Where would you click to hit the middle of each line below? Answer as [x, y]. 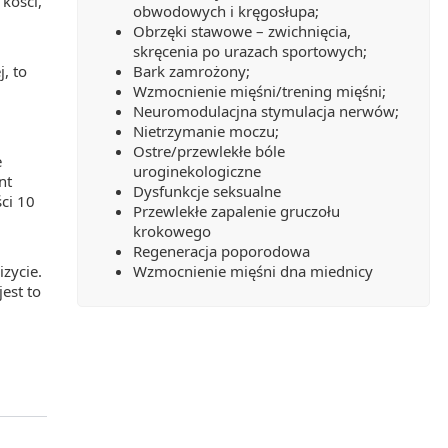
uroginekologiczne [197, 171]
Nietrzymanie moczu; [206, 131]
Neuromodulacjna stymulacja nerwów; [266, 111]
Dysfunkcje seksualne [207, 191]
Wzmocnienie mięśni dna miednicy [253, 271]
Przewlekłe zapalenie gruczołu [236, 211]
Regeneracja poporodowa [221, 251]
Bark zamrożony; [191, 71]
